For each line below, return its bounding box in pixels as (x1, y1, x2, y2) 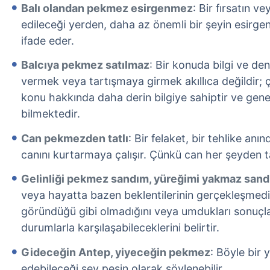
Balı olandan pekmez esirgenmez (21, 1, 193, 14)
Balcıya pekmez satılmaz (21, 58, 149, 72)
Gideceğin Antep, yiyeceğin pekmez (21, 245, 210, 259)
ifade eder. (21, 34, 74, 47)
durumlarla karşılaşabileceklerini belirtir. (21, 221, 219, 234)
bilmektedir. (21, 107, 80, 121)
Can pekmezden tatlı (21, 131, 128, 145)
